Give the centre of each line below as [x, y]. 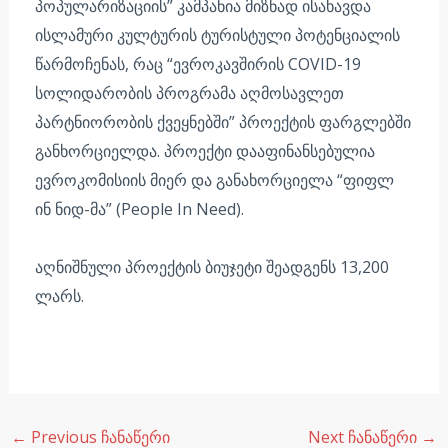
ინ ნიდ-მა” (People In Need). [139, 208]
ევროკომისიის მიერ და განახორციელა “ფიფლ [214, 179]
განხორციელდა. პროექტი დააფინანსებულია [204, 150]
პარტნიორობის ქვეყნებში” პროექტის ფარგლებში [222, 121]
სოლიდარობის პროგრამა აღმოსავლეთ [189, 92]
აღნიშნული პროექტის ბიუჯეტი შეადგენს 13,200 [211, 266]
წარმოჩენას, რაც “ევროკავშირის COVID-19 [197, 63]
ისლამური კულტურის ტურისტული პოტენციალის [217, 34]
